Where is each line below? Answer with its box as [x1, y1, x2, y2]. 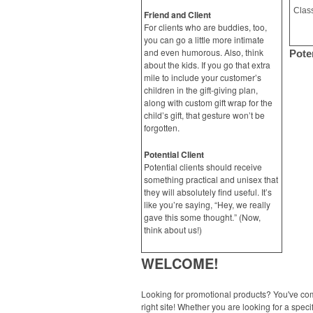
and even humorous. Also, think [144, 46, 263, 58]
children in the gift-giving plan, [144, 84, 258, 96]
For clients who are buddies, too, [144, 21, 267, 33]
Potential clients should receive [144, 161, 262, 173]
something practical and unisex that [144, 173, 278, 185]
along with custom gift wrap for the [144, 96, 272, 108]
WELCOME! [141, 253, 219, 273]
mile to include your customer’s [144, 71, 261, 83]
